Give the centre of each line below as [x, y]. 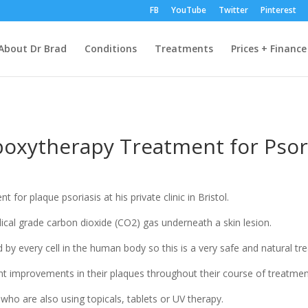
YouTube [188, 10]
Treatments [184, 48]
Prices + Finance [268, 48]
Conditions [110, 48]
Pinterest [278, 10]
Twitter [233, 10]
